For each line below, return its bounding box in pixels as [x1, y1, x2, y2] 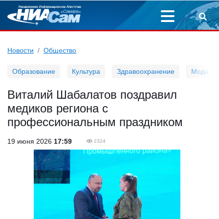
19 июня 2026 [7, 137, 54, 145]
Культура [72, 67, 100, 75]
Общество [44, 46, 76, 54]
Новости [7, 46, 34, 54]
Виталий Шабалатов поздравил [7, 88, 177, 101]
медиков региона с [7, 102, 108, 115]
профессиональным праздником [7, 115, 183, 129]
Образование [12, 67, 55, 75]
